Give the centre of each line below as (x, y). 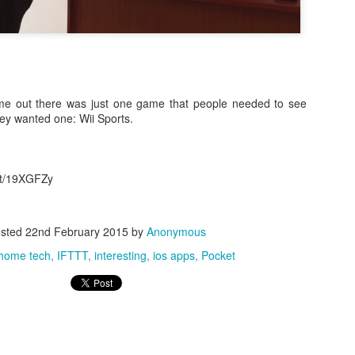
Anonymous (176, 232)
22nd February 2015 (77, 232)
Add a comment (129, 133)
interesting (120, 256)
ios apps (174, 256)
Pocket (218, 256)
